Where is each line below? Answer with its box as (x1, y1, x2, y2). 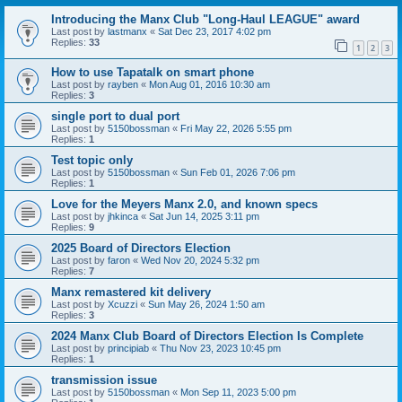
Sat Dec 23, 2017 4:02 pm (158, 26, 271, 37)
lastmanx (108, 26, 147, 37)
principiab (108, 342, 149, 354)
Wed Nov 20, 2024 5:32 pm (141, 254, 259, 266)
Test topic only (51, 153, 133, 167)
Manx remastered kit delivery (51, 284, 211, 299)
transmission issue (51, 372, 157, 387)
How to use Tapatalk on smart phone (51, 65, 254, 79)
